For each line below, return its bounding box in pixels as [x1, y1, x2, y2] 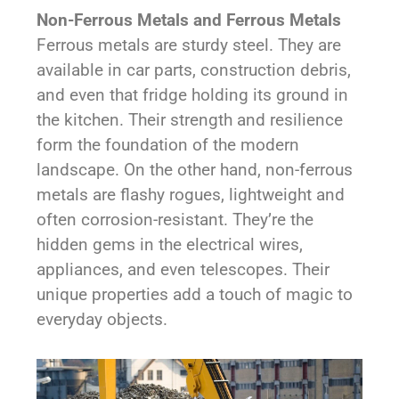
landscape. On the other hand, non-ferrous [37, 159, 354, 181]
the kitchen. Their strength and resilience [37, 110, 344, 131]
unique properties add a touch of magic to [37, 284, 354, 305]
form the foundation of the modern [37, 134, 300, 156]
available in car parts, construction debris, [37, 60, 352, 81]
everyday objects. [37, 309, 168, 330]
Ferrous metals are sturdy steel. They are [37, 35, 342, 56]
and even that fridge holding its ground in [37, 85, 349, 106]
